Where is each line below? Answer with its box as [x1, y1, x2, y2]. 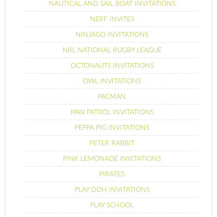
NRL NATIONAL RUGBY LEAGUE [62, 46, 162, 54]
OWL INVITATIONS [83, 77, 141, 85]
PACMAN [98, 93, 126, 100]
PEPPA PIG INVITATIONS [75, 124, 149, 131]
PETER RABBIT [89, 139, 135, 147]
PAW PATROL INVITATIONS [70, 108, 154, 116]
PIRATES [99, 170, 124, 178]
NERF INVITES [90, 15, 134, 23]
